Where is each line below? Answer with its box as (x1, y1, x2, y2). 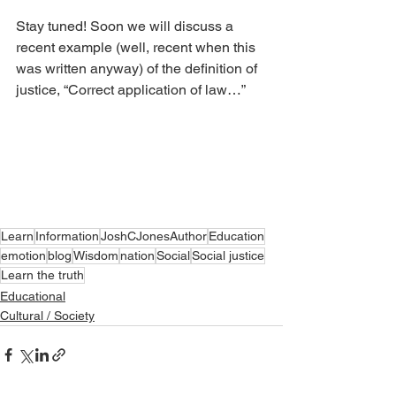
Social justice (192, 247, 264, 263)
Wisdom (73, 247, 118, 263)
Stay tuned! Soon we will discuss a (16, 17, 237, 34)
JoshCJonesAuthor (101, 228, 207, 243)
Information (35, 228, 99, 243)
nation (120, 247, 155, 263)
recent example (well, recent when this (16, 38, 259, 56)
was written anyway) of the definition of (16, 59, 261, 77)
